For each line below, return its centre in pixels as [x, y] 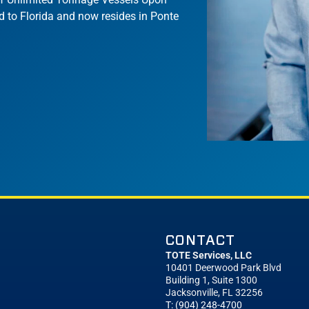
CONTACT [200, 240]
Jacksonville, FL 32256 [214, 293]
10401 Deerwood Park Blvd [223, 268]
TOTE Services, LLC [209, 256]
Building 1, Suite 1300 [211, 281]
